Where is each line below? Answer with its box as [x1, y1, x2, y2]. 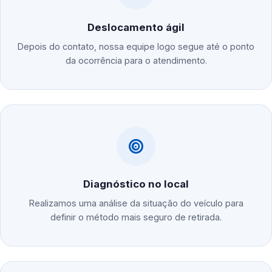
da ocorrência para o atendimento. [65, 55, 207, 66]
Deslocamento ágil [87, 21, 185, 34]
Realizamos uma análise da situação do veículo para [29, 198, 243, 209]
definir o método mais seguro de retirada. [50, 212, 222, 223]
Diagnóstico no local [83, 178, 189, 191]
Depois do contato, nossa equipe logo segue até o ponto [18, 41, 254, 52]
